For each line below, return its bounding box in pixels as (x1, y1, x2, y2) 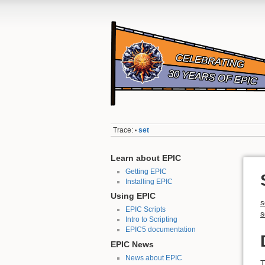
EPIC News (111, 240, 154, 249)
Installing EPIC (125, 177, 173, 186)
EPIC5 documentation (125, 225, 196, 234)
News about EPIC (125, 254, 182, 263)
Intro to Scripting (125, 215, 177, 224)
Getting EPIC (125, 167, 167, 176)
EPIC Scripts (125, 205, 166, 214)
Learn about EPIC (111, 153, 181, 163)
